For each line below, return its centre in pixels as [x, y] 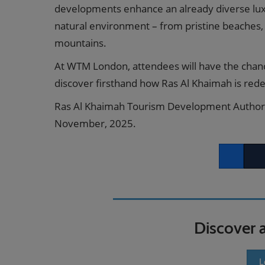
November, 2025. [98, 123]
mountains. [80, 43]
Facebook [237, 163]
